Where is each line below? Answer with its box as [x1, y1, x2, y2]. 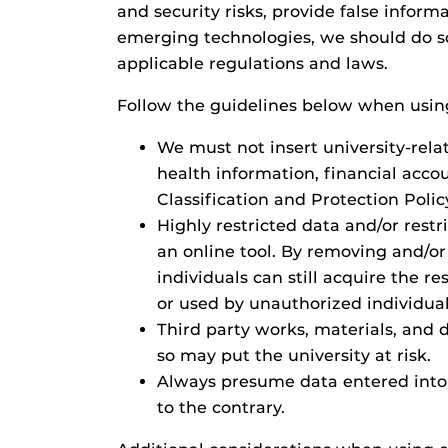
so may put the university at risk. [157, 346, 431, 365]
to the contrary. [157, 398, 285, 417]
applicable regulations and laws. [117, 54, 388, 73]
